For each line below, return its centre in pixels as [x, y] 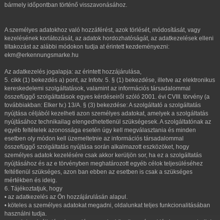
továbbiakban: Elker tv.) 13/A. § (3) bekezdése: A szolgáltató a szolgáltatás [103, 105]
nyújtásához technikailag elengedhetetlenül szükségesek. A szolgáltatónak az [108, 122]
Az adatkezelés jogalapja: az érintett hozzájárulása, [73, 72]
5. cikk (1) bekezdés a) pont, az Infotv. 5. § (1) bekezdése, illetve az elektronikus [110, 80]
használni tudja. [26, 214]
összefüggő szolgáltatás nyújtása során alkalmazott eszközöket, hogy [97, 147]
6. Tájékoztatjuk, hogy [33, 189]
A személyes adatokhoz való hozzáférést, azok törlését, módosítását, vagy [102, 30]
